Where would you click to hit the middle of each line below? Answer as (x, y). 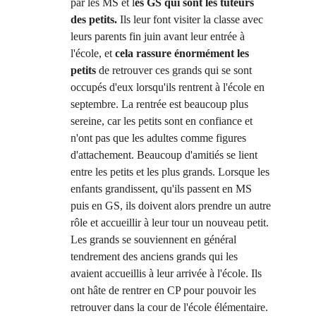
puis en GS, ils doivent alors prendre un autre (172, 206)
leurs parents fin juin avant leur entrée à (159, 36)
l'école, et (93, 53)
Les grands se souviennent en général (155, 239)
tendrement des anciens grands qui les (156, 256)
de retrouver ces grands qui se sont (177, 70)
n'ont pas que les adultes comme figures (160, 138)
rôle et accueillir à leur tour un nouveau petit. (171, 223)
